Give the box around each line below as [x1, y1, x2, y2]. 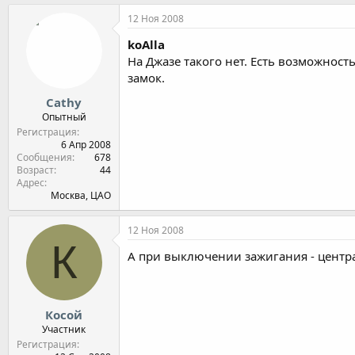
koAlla [128, 36, 165, 52]
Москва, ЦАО [51, 189, 111, 202]
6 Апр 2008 [61, 138, 111, 151]
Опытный [41, 110, 86, 124]
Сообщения [17, 151, 72, 164]
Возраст [17, 163, 54, 177]
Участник [42, 322, 86, 336]
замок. [128, 69, 165, 86]
